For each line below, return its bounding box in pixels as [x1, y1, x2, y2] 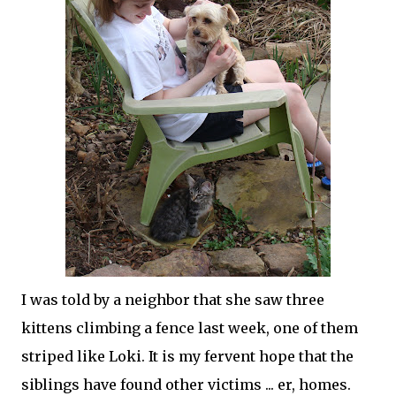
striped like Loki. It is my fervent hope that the [21, 347, 354, 365]
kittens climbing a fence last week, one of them [21, 319, 358, 337]
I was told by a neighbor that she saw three [21, 291, 324, 308]
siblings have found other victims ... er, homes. [21, 376, 351, 393]
